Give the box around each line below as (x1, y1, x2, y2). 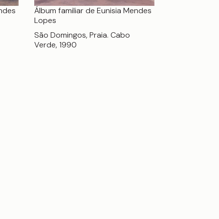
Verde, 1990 (34, 39, 77, 50)
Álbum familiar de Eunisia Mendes (34, 5, 152, 16)
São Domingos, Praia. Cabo (34, 29, 130, 40)
